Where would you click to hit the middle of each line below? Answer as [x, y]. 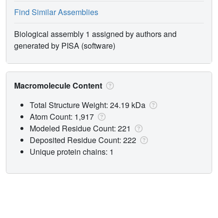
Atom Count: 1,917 [63, 116]
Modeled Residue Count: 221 [81, 128]
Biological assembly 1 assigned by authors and [95, 34]
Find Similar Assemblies [56, 12]
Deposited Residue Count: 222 [84, 140]
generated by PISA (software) [65, 45]
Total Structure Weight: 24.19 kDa [89, 105]
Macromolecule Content [59, 85]
